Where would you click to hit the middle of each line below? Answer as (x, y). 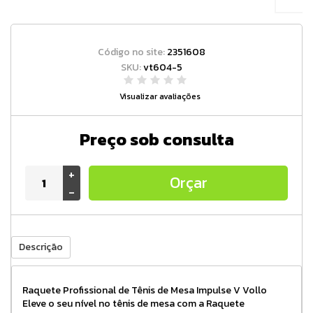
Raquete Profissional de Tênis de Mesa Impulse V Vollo (145, 290)
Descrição (41, 247)
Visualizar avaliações (160, 96)
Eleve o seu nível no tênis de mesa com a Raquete (133, 303)
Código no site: (132, 52)
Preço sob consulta (156, 139)
